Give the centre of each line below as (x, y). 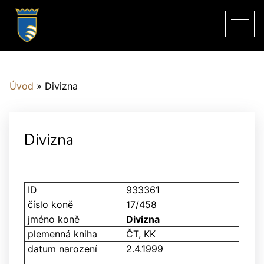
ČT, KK (141, 234)
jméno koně (54, 219)
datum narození (62, 249)
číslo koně (50, 204)
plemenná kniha (62, 234)
